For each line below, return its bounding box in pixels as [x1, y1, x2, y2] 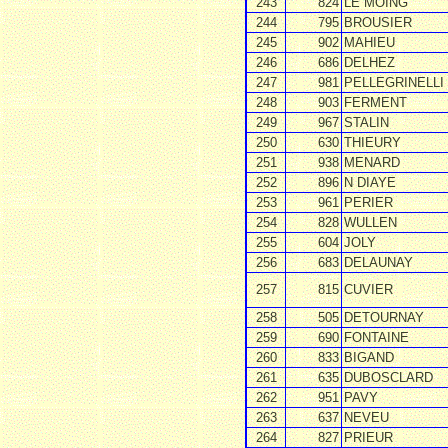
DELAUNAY [344, 255, 413, 270]
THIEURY [344, 135, 401, 150]
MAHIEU [344, 35, 395, 50]
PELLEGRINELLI [344, 75, 444, 90]
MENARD [344, 155, 400, 170]
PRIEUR [344, 430, 393, 445]
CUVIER [344, 282, 393, 297]
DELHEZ [344, 55, 395, 70]
